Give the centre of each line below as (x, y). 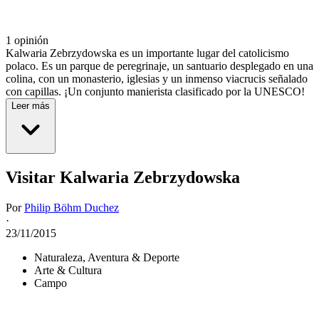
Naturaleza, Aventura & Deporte (107, 258)
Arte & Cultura (68, 271)
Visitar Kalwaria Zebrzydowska (123, 178)
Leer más (31, 106)
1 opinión (27, 41)
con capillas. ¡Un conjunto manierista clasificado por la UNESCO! (155, 92)
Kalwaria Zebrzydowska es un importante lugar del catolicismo (147, 53)
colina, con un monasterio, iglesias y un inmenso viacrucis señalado (157, 79)
